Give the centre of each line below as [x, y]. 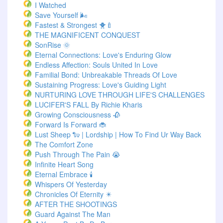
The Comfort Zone [64, 144]
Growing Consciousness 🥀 [77, 114]
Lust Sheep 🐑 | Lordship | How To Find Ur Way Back [118, 134]
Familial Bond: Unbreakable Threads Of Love [106, 75]
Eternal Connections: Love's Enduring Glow [103, 55]
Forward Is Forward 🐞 [70, 124]
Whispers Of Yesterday [71, 184]
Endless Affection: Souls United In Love [96, 65]
